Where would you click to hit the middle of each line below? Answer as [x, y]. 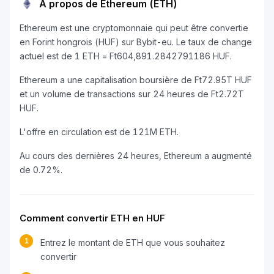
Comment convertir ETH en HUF [92, 218]
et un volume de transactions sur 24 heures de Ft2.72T [132, 94]
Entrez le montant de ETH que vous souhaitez [133, 243]
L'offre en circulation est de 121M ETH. [99, 132]
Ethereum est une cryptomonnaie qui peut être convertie [134, 28]
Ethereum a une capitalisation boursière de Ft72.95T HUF [136, 80]
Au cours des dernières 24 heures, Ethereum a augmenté [136, 156]
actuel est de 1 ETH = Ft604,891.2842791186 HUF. [126, 56]
